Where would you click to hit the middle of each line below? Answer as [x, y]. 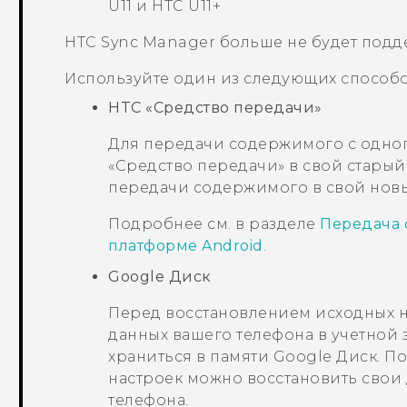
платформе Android [186, 246]
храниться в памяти [191, 357]
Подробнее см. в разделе [214, 224]
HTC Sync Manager [140, 43]
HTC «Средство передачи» [215, 108]
